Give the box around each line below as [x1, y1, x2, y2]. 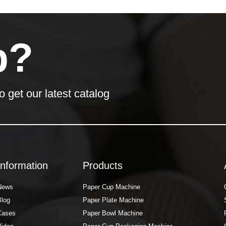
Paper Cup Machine [83, 183, 140, 191]
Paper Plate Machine [83, 196, 144, 204]
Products [83, 160, 123, 171]
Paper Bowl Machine [83, 209, 143, 217]
